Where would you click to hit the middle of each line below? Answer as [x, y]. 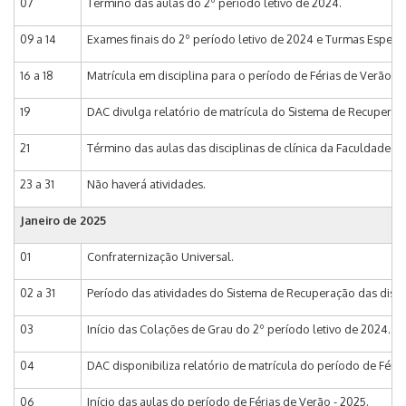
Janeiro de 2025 [64, 220]
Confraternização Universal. [162, 256]
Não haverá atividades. [148, 184]
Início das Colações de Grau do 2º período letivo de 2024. [240, 329]
